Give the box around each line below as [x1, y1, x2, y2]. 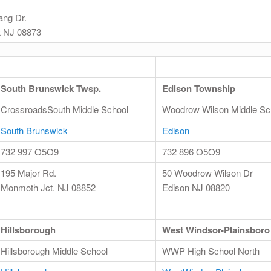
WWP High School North [162, 244, 260, 258]
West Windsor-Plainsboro [162, 223, 270, 237]
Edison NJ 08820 [162, 181, 230, 194]
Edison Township [162, 82, 235, 96]
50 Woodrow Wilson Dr [162, 166, 253, 180]
